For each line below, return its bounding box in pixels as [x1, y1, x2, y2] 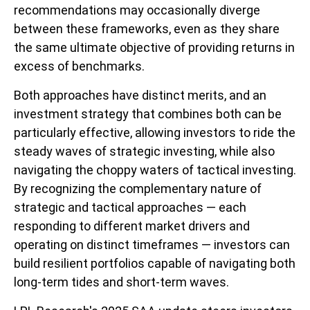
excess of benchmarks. [14, 59, 145, 74]
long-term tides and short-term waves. [14, 275, 229, 290]
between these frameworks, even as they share [14, 21, 280, 37]
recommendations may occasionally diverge [14, 3, 260, 18]
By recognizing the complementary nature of [14, 181, 262, 197]
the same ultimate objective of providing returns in [14, 40, 295, 55]
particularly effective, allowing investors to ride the [14, 125, 295, 140]
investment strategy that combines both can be [14, 107, 282, 122]
